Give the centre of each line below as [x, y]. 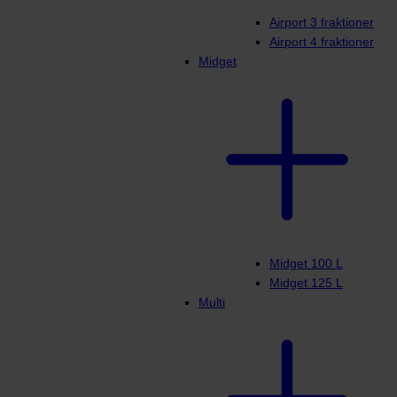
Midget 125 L [306, 283]
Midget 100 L [306, 264]
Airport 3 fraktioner [322, 23]
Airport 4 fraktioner [322, 42]
